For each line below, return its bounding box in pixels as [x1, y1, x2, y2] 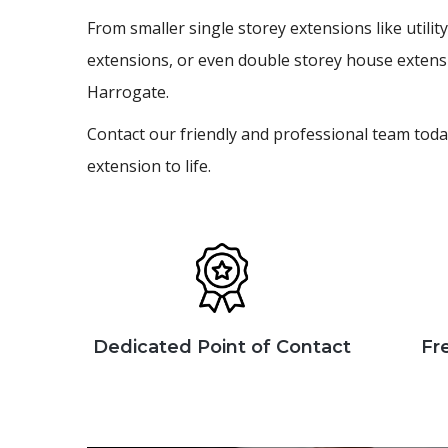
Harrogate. [87, 81, 169, 103]
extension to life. [87, 155, 211, 177]
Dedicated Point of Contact [93, 336, 351, 358]
